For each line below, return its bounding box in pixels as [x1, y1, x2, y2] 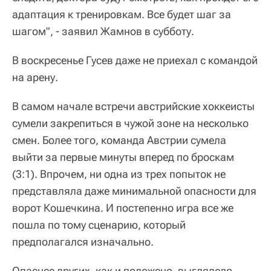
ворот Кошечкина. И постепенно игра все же [12, 201, 233, 214]
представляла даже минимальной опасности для [12, 184, 256, 197]
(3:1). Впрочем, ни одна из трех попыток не [12, 167, 226, 180]
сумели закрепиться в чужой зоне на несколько [12, 116, 249, 129]
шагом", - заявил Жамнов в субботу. [12, 24, 194, 38]
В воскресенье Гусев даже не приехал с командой [12, 53, 258, 67]
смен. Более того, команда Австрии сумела [12, 133, 226, 146]
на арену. [12, 70, 58, 83]
